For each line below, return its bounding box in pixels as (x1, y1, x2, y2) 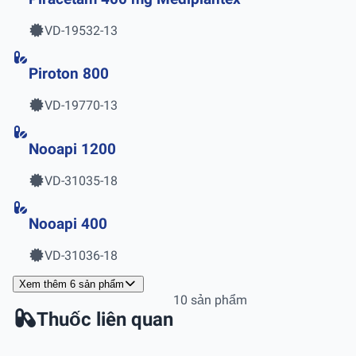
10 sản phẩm (173, 292, 247, 308)
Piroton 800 (29, 65, 109, 83)
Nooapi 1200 (29, 140, 116, 158)
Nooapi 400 (29, 215, 107, 234)
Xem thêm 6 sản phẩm (19, 278, 124, 290)
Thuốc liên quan (37, 308, 173, 331)
